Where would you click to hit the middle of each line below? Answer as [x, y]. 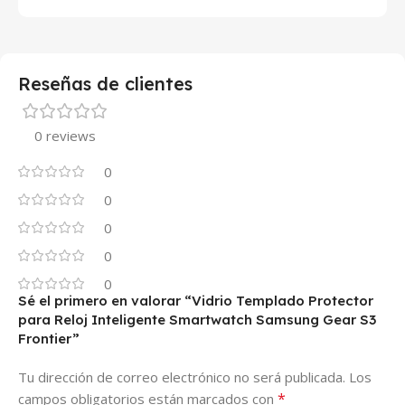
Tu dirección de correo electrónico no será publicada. [182, 377]
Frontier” [49, 339]
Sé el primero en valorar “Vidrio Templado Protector [196, 301]
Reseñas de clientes [105, 84]
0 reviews [65, 136]
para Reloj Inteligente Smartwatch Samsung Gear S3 [197, 320]
